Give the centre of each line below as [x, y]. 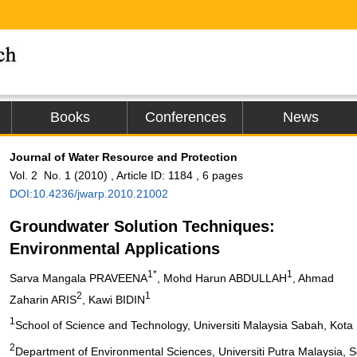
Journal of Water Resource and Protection [124, 157]
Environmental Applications [115, 249]
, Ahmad [313, 278]
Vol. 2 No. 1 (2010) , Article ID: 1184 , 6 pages [126, 175]
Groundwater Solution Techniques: [142, 226]
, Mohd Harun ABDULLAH [222, 278]
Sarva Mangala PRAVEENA [78, 278]
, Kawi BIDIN [114, 299]
